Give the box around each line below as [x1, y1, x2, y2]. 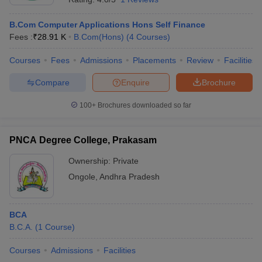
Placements [133, 56, 176, 65]
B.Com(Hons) [74, 32, 124, 42]
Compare [35, 77, 70, 87]
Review [187, 56, 213, 65]
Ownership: [68, 156, 113, 166]
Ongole [68, 172, 95, 181]
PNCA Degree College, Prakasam [9, 135, 157, 145]
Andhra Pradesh [99, 172, 160, 181]
